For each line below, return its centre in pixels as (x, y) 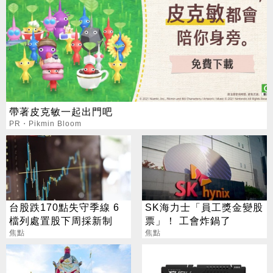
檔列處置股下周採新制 (61, 220)
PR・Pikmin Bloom (45, 123)
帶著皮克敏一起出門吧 (61, 111)
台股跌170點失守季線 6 (64, 207)
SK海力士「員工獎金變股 (204, 207)
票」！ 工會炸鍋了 (188, 220)
